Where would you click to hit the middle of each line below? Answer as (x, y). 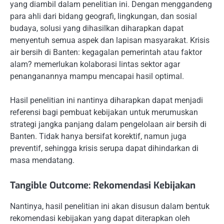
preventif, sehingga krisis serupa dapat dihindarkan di (104, 148)
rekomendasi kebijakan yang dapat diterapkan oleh (100, 218)
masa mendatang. (42, 160)
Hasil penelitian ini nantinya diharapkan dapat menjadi (106, 100)
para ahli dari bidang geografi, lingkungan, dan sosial (103, 16)
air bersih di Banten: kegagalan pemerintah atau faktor (106, 52)
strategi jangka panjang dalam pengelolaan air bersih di (108, 124)
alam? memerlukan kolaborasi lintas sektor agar (95, 64)
